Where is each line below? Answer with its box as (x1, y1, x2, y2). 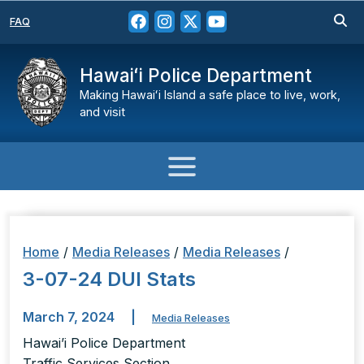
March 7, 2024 (23, 309, 118, 326)
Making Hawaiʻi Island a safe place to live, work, (80, 88, 340, 102)
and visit (80, 105, 125, 119)
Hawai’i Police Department (23, 335, 185, 352)
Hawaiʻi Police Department (80, 64, 312, 86)
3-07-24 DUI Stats (23, 267, 196, 292)
